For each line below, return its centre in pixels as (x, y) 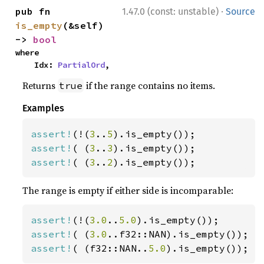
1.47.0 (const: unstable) (170, 11)
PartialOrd (82, 65)
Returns (40, 85)
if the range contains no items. (150, 85)
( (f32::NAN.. (110, 248)
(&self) (83, 25)
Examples (44, 108)
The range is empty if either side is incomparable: (128, 190)
